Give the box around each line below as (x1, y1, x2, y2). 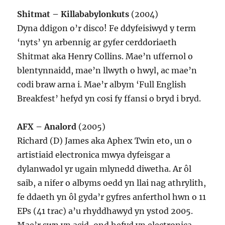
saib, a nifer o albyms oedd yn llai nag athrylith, (17, 178, 206, 188)
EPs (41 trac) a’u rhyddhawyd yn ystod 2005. (17, 206, 193, 216)
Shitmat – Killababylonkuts (17, 9, 130, 19)
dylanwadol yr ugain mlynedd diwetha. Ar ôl (17, 164, 192, 174)
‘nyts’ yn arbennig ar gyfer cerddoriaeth (17, 37, 177, 47)
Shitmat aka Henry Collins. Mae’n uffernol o (17, 51, 193, 61)
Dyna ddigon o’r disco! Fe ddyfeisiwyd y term (17, 23, 196, 33)
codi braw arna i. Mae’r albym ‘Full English (17, 79, 187, 89)
